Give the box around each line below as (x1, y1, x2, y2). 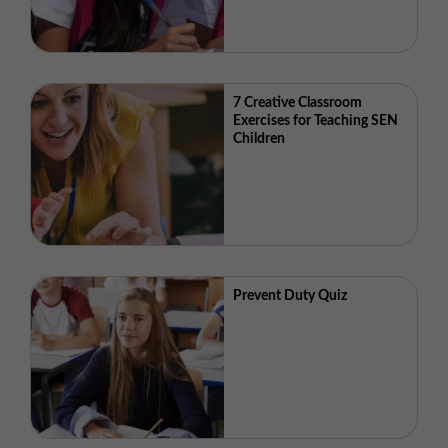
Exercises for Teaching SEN (233, 113, 399, 128)
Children (233, 131, 286, 146)
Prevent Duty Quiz (233, 288, 348, 303)
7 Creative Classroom (233, 95, 363, 110)
